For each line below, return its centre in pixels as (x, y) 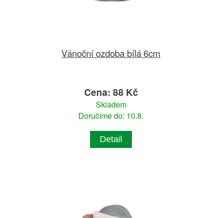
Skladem (111, 105)
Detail (111, 139)
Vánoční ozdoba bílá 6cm (111, 53)
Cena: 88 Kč (111, 92)
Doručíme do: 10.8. (111, 116)
